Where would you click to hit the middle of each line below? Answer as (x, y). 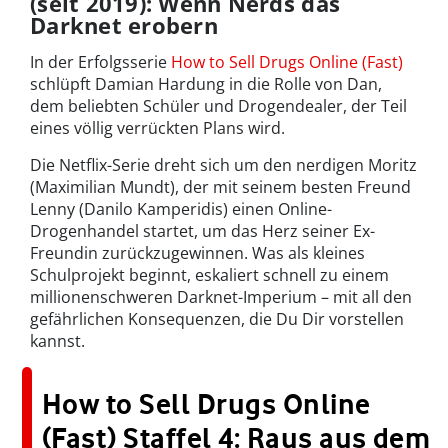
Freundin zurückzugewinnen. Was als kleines (197, 253)
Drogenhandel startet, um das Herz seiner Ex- (202, 231)
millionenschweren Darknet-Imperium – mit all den (221, 297)
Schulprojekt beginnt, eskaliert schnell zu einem (209, 275)
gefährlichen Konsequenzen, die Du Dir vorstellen (217, 319)
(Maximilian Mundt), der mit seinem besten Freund (220, 187)
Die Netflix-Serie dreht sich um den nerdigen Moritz (223, 165)
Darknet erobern (124, 25)
